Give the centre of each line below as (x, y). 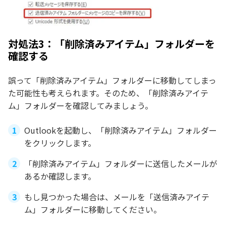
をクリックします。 (60, 143)
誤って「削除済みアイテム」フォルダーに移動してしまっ (112, 80)
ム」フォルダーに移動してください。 (93, 210)
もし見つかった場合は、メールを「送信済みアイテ (117, 197)
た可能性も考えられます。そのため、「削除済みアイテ (108, 93)
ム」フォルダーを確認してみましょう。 (80, 106)
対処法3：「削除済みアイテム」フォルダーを (111, 44)
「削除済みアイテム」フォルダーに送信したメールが (121, 164)
